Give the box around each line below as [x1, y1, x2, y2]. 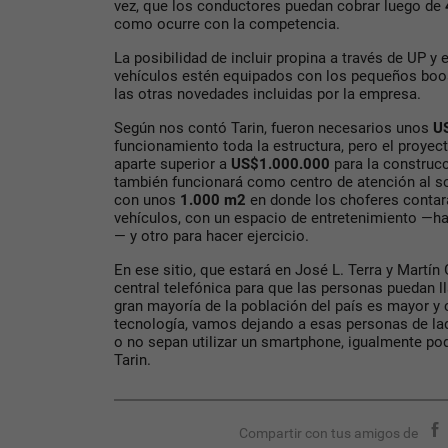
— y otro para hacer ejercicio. [114, 227, 309, 246]
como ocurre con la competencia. [114, 15, 340, 34]
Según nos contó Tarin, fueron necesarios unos [114, 119, 433, 138]
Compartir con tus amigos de [239, 425, 419, 442]
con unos [114, 191, 176, 210]
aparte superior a [114, 155, 231, 174]
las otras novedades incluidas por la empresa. [114, 85, 421, 104]
